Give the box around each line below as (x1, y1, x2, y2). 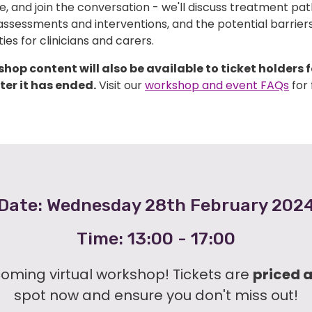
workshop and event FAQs (145, 77, 289, 93)
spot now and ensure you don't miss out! (14, 285, 298, 305)
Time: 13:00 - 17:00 (77, 228, 235, 249)
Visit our (96, 77, 145, 93)
